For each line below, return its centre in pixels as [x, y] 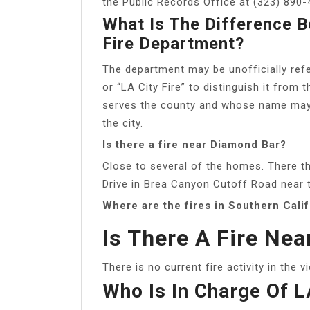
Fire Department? [173, 43]
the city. [123, 123]
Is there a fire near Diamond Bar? [194, 144]
